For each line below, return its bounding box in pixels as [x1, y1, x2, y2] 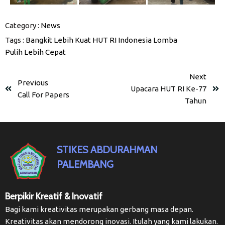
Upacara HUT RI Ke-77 [131, 84, 206, 93]
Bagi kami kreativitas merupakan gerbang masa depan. [5, 204, 193, 213]
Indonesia [118, 35, 152, 44]
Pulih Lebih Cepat [5, 47, 66, 56]
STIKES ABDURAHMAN [57, 143, 158, 156]
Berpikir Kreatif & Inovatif [5, 190, 102, 202]
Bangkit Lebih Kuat [26, 35, 91, 44]
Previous [18, 78, 48, 87]
